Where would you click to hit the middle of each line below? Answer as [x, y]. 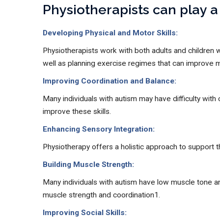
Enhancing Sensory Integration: [99, 129]
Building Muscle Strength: [88, 165]
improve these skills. [77, 111]
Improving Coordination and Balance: [110, 81]
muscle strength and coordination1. [101, 195]
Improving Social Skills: [85, 213]
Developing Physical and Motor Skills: [110, 33]
